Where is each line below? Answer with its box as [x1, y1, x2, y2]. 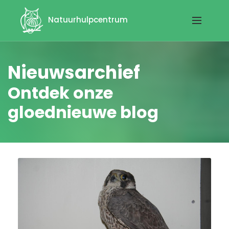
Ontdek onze [8, 81, 113, 104]
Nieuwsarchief [8, 60, 140, 85]
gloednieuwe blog [8, 101, 158, 124]
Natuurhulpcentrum [46, 14, 128, 26]
